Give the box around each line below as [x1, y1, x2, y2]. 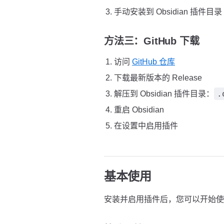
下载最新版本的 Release [114, 73, 202, 82]
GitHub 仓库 [132, 57, 175, 66]
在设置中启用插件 [114, 121, 178, 130]
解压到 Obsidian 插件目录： [114, 89, 214, 98]
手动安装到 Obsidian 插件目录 [114, 7, 222, 16]
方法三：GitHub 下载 [104, 35, 199, 46]
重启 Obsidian [114, 105, 164, 114]
